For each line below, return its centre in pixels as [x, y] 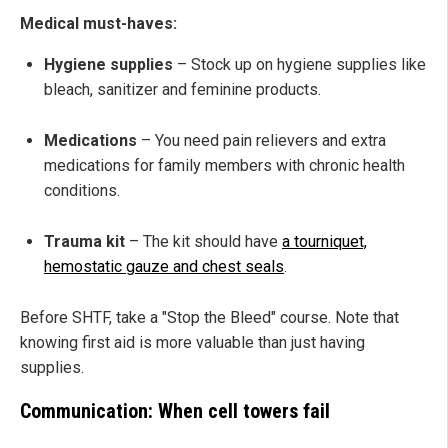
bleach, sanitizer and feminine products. [182, 90]
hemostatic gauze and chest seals [164, 267]
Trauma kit [84, 242]
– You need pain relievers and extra [263, 141]
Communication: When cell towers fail [175, 411]
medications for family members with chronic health [224, 166]
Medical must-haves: [98, 24]
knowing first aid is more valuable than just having [192, 343]
